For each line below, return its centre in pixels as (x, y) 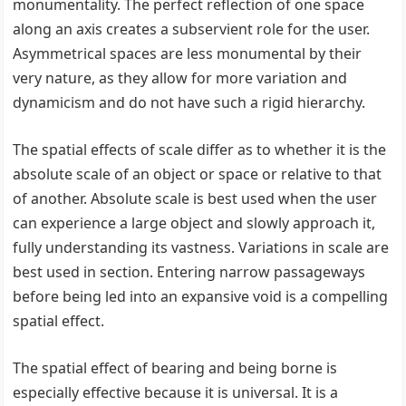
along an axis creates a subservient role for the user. (192, 29)
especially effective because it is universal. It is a (176, 392)
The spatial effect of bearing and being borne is (175, 368)
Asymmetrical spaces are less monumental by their (188, 53)
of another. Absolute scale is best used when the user (195, 198)
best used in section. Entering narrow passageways (189, 272)
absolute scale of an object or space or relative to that (198, 174)
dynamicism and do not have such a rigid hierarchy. (189, 102)
